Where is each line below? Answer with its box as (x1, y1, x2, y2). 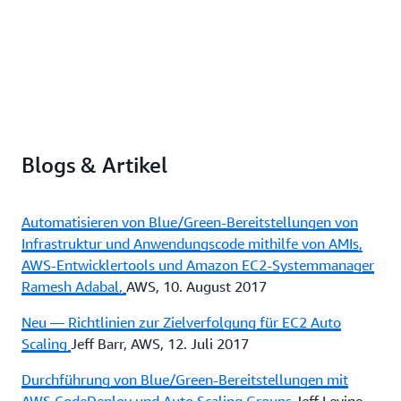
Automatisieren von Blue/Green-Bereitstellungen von (21, 213, 358, 231)
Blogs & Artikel (21, 152, 167, 177)
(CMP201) (47, 27, 102, 42)
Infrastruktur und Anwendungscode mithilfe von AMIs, (21, 235, 363, 252)
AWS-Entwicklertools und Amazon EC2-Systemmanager (21, 256, 374, 274)
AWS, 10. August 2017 (126, 277, 267, 295)
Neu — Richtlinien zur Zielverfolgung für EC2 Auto (21, 313, 341, 331)
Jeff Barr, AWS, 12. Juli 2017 (71, 335, 249, 353)
